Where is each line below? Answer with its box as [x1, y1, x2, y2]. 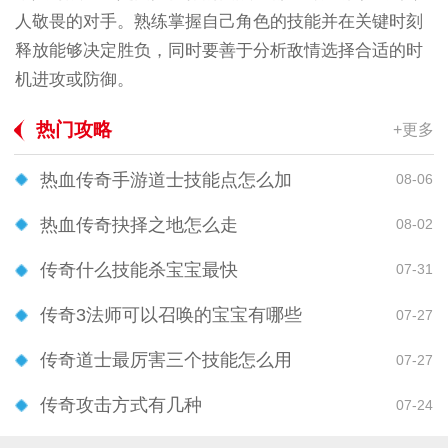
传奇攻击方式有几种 [40, 395, 202, 416]
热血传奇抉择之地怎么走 [40, 214, 238, 235]
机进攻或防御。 [14, 69, 134, 89]
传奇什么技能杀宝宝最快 [40, 259, 238, 280]
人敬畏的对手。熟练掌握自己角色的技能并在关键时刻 [14, 11, 423, 31]
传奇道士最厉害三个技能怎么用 [40, 350, 292, 371]
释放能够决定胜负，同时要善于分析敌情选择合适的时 [14, 40, 423, 60]
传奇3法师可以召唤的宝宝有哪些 [40, 305, 302, 326]
